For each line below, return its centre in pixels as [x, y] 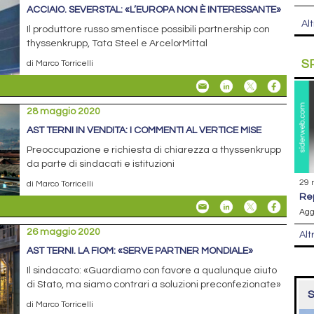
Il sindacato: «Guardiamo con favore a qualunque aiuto [152, 270]
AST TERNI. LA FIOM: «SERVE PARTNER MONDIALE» [140, 251]
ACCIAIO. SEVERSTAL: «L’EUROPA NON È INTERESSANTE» [154, 9]
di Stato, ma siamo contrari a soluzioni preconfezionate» [154, 284]
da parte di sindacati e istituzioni [101, 164]
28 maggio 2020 [64, 111]
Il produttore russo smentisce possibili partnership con [149, 29]
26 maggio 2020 [64, 232]
